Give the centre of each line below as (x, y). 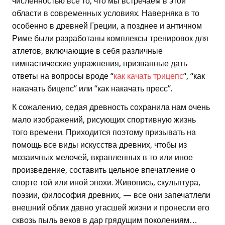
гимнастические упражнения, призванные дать (100, 64)
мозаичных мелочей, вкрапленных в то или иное (102, 158)
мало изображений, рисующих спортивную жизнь (104, 120)
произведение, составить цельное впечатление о (104, 170)
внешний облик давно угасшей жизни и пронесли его (111, 208)
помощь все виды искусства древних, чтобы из (99, 145)
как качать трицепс (148, 76)
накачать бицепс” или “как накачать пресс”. (92, 89)
